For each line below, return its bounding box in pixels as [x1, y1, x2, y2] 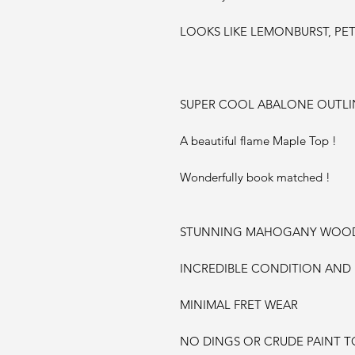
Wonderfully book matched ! [180, 170, 330, 185]
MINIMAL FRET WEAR [180, 297, 298, 312]
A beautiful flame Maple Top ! [180, 133, 337, 148]
